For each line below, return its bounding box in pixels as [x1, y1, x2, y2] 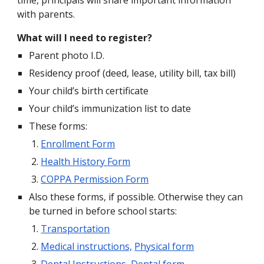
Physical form [134, 240, 194, 253]
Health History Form [41, 155, 131, 168]
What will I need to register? [17, 31, 153, 44]
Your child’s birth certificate [29, 84, 149, 97]
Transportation [41, 222, 110, 235]
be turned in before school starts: [29, 204, 177, 217]
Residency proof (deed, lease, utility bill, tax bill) [29, 67, 236, 80]
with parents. [17, 8, 80, 21]
